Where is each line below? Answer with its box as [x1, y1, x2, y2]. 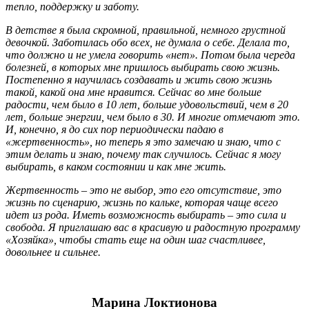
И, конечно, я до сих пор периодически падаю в [6, 123, 223, 136]
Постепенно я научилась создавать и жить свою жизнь [6, 74, 272, 86]
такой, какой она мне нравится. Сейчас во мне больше [6, 86, 261, 99]
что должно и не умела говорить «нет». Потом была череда [6, 49, 295, 61]
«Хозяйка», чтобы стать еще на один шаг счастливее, [6, 234, 266, 246]
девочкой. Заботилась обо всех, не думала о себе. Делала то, [6, 37, 290, 49]
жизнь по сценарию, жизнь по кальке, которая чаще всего [6, 197, 278, 209]
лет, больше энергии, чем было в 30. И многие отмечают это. [6, 111, 300, 123]
